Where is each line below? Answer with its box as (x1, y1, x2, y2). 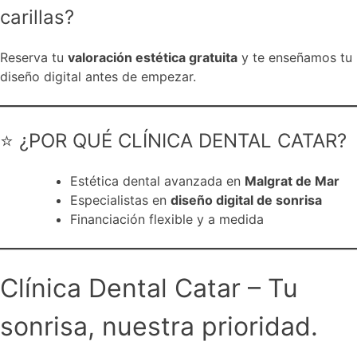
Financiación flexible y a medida (70, 211, 264, 228)
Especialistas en (70, 192, 171, 209)
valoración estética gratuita (68, 49, 237, 66)
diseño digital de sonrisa (171, 192, 322, 209)
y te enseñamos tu (237, 49, 352, 66)
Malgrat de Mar (245, 173, 339, 190)
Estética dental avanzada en (70, 173, 245, 190)
